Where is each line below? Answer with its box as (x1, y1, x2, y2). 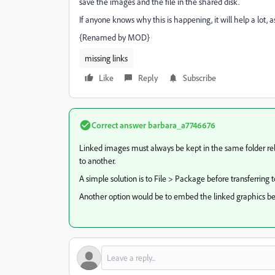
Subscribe (183, 72, 216, 83)
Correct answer (91, 120, 146, 130)
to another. (79, 155, 115, 166)
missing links (85, 53, 128, 63)
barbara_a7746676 (146, 120, 215, 130)
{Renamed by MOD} (79, 32, 150, 42)
